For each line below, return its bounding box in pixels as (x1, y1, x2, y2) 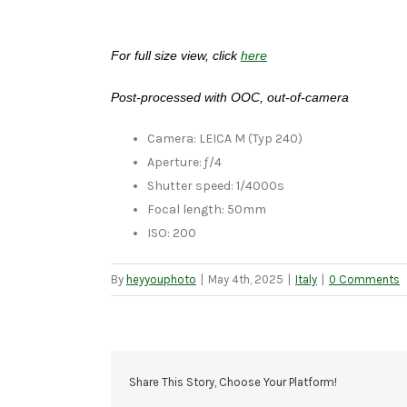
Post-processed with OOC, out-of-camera (111, 89, 349, 104)
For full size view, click (111, 47, 241, 63)
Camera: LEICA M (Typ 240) (147, 130, 303, 146)
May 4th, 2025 (208, 272, 283, 286)
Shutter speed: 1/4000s (147, 177, 284, 194)
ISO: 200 (147, 224, 196, 241)
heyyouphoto (126, 272, 196, 286)
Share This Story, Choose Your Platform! (129, 374, 337, 389)
